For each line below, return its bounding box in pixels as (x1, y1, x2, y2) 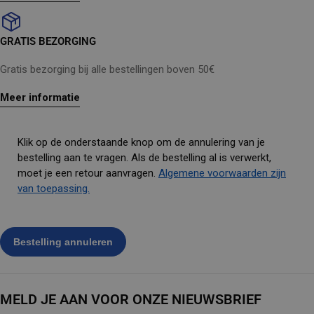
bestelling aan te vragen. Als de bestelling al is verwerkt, (18, 151, 271, 164)
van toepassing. (18, 182, 90, 195)
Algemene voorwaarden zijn (158, 167, 286, 179)
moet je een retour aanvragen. (18, 167, 158, 179)
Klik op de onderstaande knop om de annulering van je (18, 136, 265, 149)
